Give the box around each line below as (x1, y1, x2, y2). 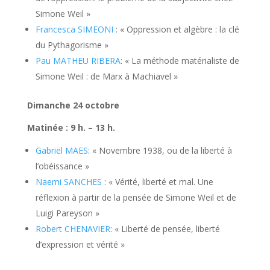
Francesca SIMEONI (35, 24, 113, 36)
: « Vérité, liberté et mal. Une (101, 176, 213, 188)
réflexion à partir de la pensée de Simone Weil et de (35, 192, 236, 204)
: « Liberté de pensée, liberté (110, 223, 220, 235)
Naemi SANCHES (35, 176, 102, 188)
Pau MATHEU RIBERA (35, 55, 121, 67)
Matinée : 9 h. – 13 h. (27, 122, 115, 134)
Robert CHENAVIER (35, 223, 110, 235)
